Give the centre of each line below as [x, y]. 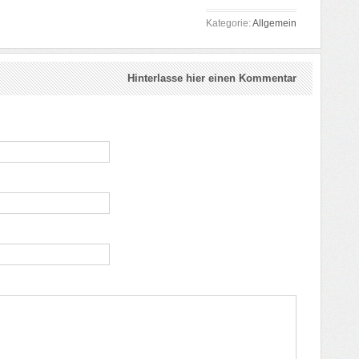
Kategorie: [229, 23]
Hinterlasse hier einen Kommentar [212, 78]
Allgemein [274, 23]
